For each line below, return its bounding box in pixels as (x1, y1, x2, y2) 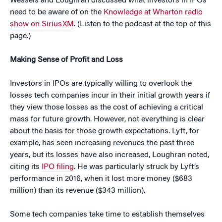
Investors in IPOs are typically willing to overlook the (10, 80, 192, 88)
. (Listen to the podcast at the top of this (74, 20, 211, 29)
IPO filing (42, 163, 74, 171)
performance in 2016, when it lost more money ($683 (10, 175, 192, 183)
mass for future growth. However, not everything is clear (10, 115, 205, 124)
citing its (10, 163, 42, 171)
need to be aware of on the (10, 8, 104, 17)
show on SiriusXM (10, 20, 74, 29)
